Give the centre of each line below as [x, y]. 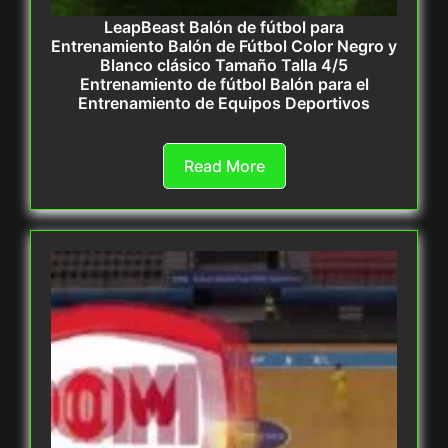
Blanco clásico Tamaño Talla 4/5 [224, 65]
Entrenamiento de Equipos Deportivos [224, 103]
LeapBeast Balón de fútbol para [224, 27]
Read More [224, 166]
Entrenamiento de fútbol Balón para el [224, 84]
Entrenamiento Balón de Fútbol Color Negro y [224, 46]
